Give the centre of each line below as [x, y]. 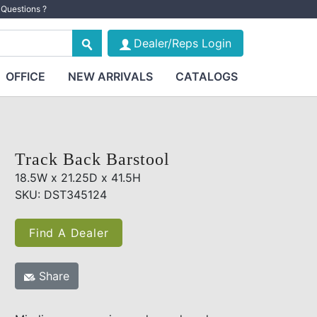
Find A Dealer [69, 233]
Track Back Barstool [92, 159]
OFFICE [25, 76]
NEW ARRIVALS [110, 76]
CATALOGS [206, 76]
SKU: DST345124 [61, 195]
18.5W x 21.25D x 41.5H [78, 178]
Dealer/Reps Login [182, 43]
